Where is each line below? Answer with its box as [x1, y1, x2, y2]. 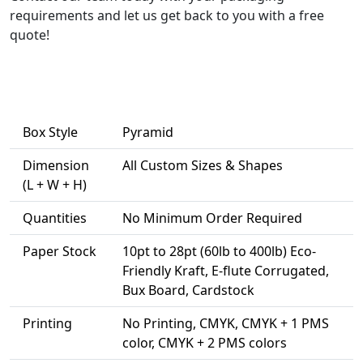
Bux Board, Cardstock [122, 281, 254, 300]
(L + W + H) [23, 176, 87, 194]
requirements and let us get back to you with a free [10, 6, 324, 25]
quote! [10, 26, 49, 45]
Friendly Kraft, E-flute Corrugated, [122, 262, 329, 280]
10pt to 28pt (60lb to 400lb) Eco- [122, 242, 316, 261]
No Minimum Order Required [122, 209, 302, 228]
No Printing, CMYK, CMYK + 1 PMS [122, 314, 329, 333]
